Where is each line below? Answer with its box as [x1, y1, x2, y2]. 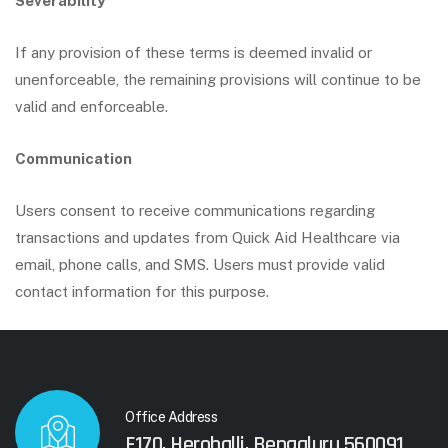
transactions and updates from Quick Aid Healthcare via [15, 229, 400, 246]
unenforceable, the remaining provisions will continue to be [15, 71, 421, 88]
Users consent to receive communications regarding [15, 202, 375, 219]
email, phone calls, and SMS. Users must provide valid [15, 256, 385, 273]
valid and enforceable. [15, 98, 168, 115]
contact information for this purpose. [15, 283, 269, 300]
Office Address [125, 408, 217, 425]
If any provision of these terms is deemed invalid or [15, 44, 372, 61]
